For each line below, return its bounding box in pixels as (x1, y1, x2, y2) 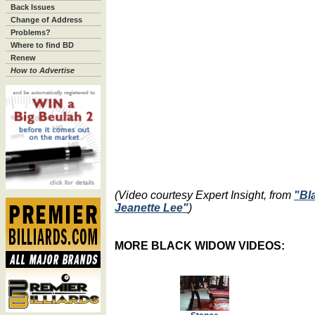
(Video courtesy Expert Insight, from (115, 188, 294, 201)
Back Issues (11, 3, 55, 11)
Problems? (11, 28, 51, 37)
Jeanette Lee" (115, 200, 188, 214)
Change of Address (11, 15, 82, 24)
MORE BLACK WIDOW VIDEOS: (115, 238, 285, 252)
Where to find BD (11, 41, 74, 49)
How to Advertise (11, 66, 75, 75)
